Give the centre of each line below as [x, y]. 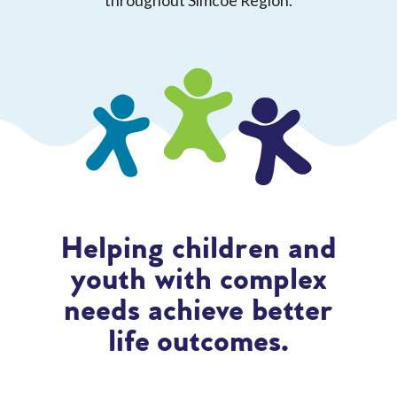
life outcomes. [198, 343]
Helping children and [198, 249]
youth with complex [198, 280]
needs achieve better [198, 311]
